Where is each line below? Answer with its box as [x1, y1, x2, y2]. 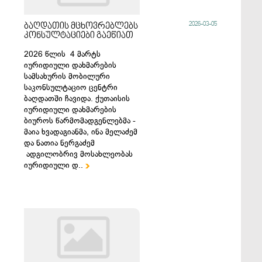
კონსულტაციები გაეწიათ [24, 31, 134, 40]
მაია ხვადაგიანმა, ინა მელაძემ [24, 126, 138, 137]
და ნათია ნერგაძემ [24, 137, 95, 149]
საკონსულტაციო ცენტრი [24, 82, 118, 93]
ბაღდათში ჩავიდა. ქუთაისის [24, 93, 130, 104]
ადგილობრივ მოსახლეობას [24, 149, 133, 160]
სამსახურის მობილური [24, 71, 111, 82]
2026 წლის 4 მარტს [24, 49, 101, 60]
